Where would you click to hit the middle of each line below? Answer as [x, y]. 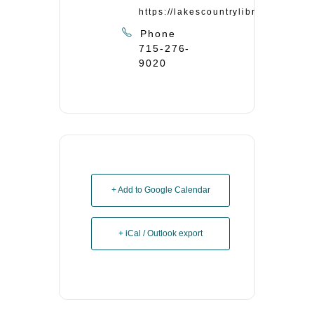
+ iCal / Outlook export [161, 234]
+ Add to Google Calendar [161, 190]
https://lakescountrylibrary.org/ [217, 12]
